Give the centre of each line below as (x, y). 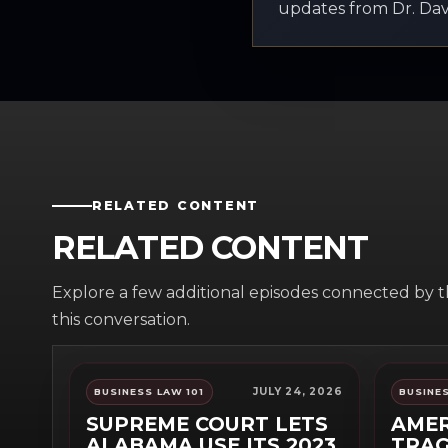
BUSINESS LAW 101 (149, 392)
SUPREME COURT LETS (207, 424)
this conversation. (121, 320)
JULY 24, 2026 (298, 392)
